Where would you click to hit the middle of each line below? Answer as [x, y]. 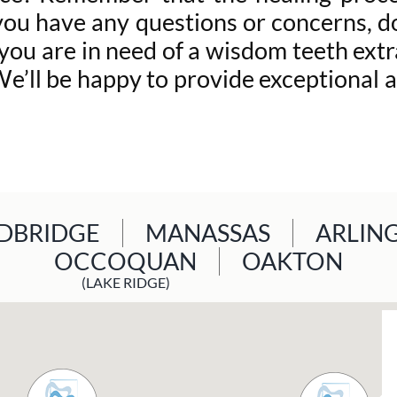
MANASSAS [207, 232]
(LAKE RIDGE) [125, 282]
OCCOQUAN [125, 261]
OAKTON [292, 261]
